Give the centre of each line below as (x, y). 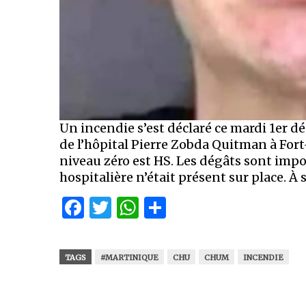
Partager (211, 208)
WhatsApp (194, 208)
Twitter (151, 208)
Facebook (135, 208)
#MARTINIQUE (129, 258)
